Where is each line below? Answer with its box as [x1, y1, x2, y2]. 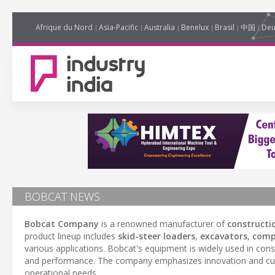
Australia [144, 22, 175, 33]
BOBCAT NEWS [25, 189, 100, 204]
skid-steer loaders [118, 230, 195, 242]
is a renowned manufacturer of [99, 218, 227, 230]
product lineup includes [25, 230, 118, 242]
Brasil [215, 22, 234, 33]
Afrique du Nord [36, 22, 93, 33]
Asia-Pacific [99, 22, 138, 33]
